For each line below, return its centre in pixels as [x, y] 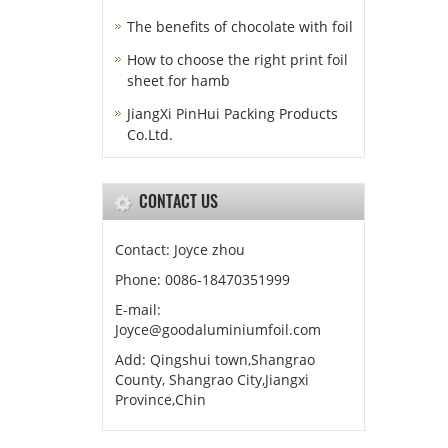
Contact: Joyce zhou [180, 249]
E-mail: [138, 309]
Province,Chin [160, 399]
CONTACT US [178, 201]
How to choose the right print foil [237, 59]
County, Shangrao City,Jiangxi [212, 379]
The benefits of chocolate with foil [240, 26]
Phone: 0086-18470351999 [202, 279]
